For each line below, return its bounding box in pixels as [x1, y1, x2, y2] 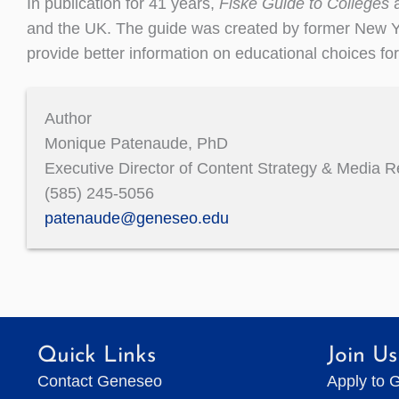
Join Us [327, 344, 397, 367]
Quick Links [37, 344, 156, 367]
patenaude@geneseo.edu [45, 208, 229, 227]
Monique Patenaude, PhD [45, 134, 228, 152]
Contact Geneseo [37, 371, 162, 390]
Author [45, 109, 92, 127]
